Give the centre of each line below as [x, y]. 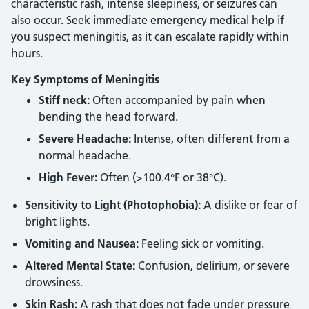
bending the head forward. [108, 117]
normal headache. [85, 155]
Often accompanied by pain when [178, 100]
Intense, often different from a [210, 139]
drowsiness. [54, 282]
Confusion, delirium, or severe [212, 266]
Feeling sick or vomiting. [201, 243]
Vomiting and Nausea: [82, 243]
